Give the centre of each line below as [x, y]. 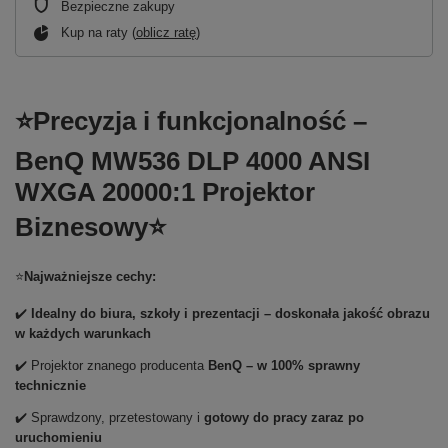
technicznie [50, 385]
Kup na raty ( [98, 32]
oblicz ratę [166, 32]
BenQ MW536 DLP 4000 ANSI [192, 161]
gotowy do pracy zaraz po [284, 417]
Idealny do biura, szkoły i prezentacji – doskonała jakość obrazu [230, 313]
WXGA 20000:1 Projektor [165, 192]
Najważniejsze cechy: [90, 276]
